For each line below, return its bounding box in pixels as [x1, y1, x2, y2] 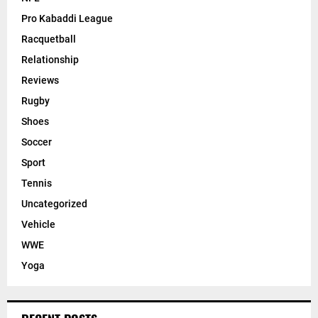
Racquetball [21, 33, 76, 45]
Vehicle [21, 219, 55, 231]
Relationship [21, 54, 79, 66]
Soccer [21, 136, 52, 148]
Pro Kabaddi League [21, 13, 113, 25]
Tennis [21, 177, 52, 190]
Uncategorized [21, 198, 87, 210]
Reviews [21, 75, 59, 87]
